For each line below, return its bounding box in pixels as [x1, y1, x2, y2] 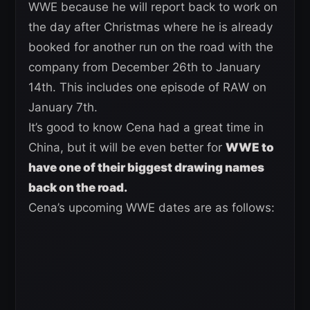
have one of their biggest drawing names [28, 161, 264, 175]
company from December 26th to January [28, 60, 260, 75]
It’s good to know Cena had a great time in [28, 120, 264, 135]
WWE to [226, 140, 274, 155]
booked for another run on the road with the [28, 40, 273, 55]
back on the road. [28, 181, 127, 195]
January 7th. [28, 100, 98, 115]
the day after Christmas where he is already [28, 20, 273, 35]
